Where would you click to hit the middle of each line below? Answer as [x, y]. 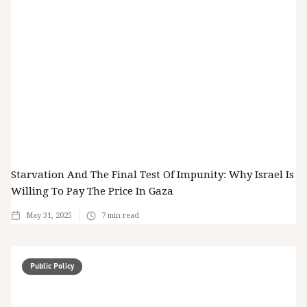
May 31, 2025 [49, 216]
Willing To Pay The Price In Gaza [92, 192]
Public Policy [52, 266]
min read [122, 216]
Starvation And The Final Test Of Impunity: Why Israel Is [152, 175]
